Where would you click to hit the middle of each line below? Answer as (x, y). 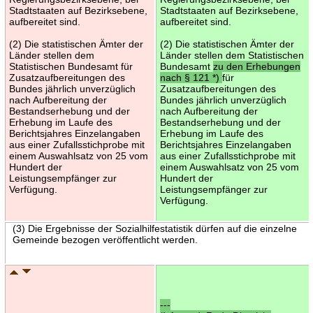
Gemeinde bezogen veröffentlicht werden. (105, 239)
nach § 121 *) (191, 77)
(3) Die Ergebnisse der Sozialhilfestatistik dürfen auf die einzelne (154, 228)
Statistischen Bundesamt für (71, 66)
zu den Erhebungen (256, 66)
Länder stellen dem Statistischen (232, 55)
